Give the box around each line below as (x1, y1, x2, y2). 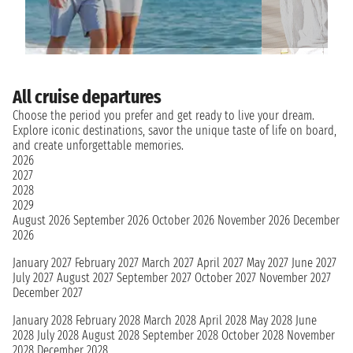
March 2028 (143, 313, 196, 328)
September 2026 (73, 213, 149, 228)
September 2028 (143, 328, 218, 343)
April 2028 (199, 313, 247, 328)
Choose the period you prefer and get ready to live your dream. (13, 108, 314, 123)
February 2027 (75, 255, 139, 270)
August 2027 (57, 270, 113, 285)
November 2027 (259, 270, 331, 285)
